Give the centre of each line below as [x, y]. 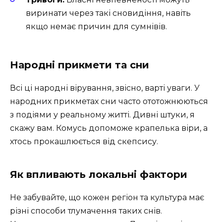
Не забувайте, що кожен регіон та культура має [107, 197]
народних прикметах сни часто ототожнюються [109, 101]
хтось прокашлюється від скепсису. [84, 141]
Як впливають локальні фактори [99, 174]
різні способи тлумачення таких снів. [86, 211]
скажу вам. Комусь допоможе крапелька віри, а [109, 128]
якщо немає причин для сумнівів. [96, 26]
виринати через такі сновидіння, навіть [108, 13]
